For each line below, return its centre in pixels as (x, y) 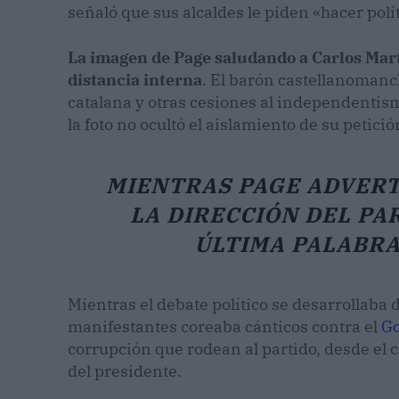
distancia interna (135, 80)
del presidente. (125, 371)
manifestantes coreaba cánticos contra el (224, 327)
